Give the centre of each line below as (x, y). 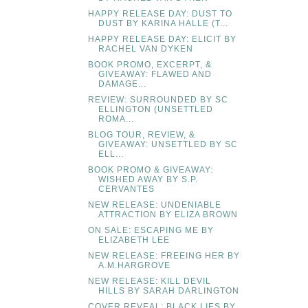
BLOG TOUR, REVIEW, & (141, 135)
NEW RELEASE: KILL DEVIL (149, 282)
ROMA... (116, 119)
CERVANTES (126, 189)
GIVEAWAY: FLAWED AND (155, 75)
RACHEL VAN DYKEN (145, 49)
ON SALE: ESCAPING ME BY (151, 231)
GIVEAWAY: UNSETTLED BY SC (168, 145)
